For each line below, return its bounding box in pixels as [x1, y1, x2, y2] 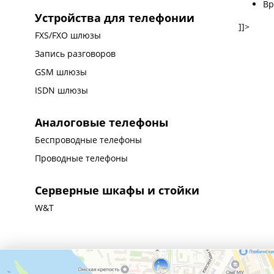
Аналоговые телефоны [35, 115, 169, 130]
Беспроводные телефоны [35, 134, 143, 146]
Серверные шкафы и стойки [35, 183, 200, 198]
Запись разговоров [35, 48, 116, 59]
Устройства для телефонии [35, 10, 195, 25]
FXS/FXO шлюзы [35, 29, 102, 41]
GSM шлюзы [35, 66, 87, 78]
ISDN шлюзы [35, 84, 89, 96]
